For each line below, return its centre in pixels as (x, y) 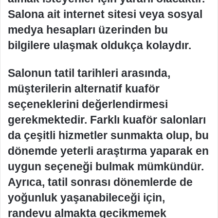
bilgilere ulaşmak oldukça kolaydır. (100, 45)
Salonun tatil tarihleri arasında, (89, 73)
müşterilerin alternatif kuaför (84, 88)
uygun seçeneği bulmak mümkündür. (106, 166)
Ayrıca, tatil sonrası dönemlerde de (100, 182)
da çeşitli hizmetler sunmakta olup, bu (108, 135)
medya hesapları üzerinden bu (88, 29)
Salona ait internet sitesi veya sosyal (105, 14)
